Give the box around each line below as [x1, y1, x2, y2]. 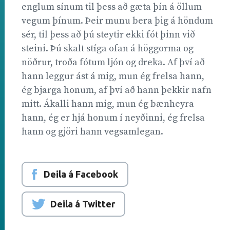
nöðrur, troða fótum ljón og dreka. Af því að [22, 56, 205, 68]
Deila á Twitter [50, 198, 115, 209]
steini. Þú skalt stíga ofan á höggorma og [22, 42, 194, 54]
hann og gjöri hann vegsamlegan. [22, 125, 163, 138]
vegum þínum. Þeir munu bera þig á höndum [22, 14, 213, 27]
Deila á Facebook [43, 168, 118, 179]
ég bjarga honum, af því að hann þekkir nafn [22, 84, 212, 96]
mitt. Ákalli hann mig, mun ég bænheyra [22, 98, 194, 110]
